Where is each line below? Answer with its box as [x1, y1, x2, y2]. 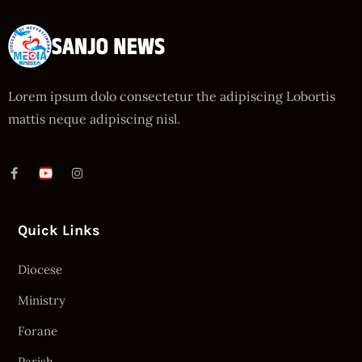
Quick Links [18, 221, 100, 239]
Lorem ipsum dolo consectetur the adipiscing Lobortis [8, 87, 335, 104]
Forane [18, 322, 57, 339]
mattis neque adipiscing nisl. [8, 110, 180, 127]
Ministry [18, 292, 65, 308]
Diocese [18, 261, 62, 277]
